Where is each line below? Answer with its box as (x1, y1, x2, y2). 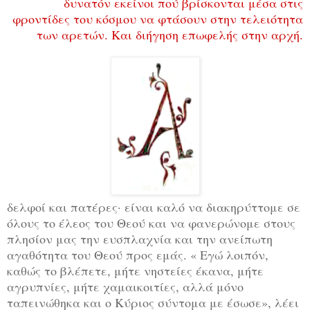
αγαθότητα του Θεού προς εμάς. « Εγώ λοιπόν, (7, 246, 268, 263)
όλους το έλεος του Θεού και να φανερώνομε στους (7, 214, 295, 231)
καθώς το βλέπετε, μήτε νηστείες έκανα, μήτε (7, 262, 264, 279)
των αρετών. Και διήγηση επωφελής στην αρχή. (37, 26, 303, 43)
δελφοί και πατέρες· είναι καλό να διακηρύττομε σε (7, 198, 300, 215)
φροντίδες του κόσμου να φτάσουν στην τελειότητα (12, 10, 303, 27)
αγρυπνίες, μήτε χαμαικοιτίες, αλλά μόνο (7, 277, 244, 295)
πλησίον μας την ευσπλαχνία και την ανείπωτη (7, 230, 273, 247)
